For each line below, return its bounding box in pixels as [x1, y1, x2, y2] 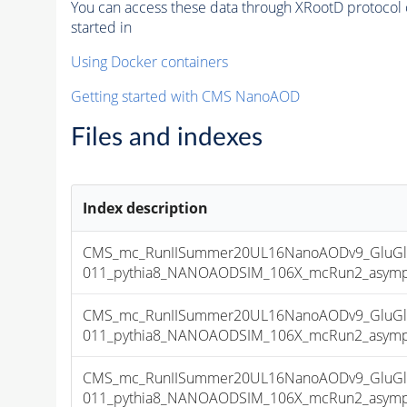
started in [70, 16, 132, 37]
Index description [83, 197, 209, 218]
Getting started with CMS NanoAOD [70, 85, 300, 106]
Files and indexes [70, 124, 263, 150]
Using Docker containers [70, 51, 228, 72]
